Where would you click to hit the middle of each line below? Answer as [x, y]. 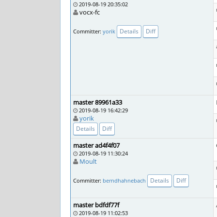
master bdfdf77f [96, 205]
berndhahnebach [124, 180]
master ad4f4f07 [96, 145]
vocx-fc [89, 12]
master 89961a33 [98, 102]
